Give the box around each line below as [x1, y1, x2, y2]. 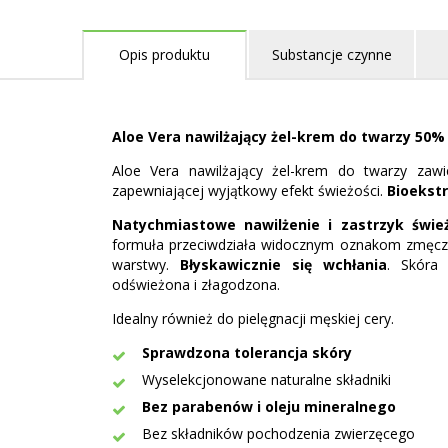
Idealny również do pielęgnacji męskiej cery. [112, 309, 394, 328]
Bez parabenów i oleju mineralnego [142, 397, 396, 416]
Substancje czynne [271, 45, 392, 64]
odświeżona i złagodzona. [112, 275, 280, 294]
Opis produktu [119, 45, 210, 64]
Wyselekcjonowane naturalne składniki [142, 370, 391, 389]
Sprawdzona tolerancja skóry [142, 343, 352, 362]
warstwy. [112, 255, 180, 274]
